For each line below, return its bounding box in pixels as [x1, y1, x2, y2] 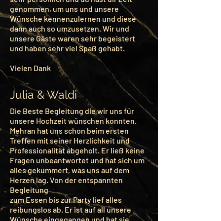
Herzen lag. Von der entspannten [10, 175, 123, 184]
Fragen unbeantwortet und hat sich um [10, 155, 145, 165]
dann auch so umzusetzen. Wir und [10, 24, 129, 33]
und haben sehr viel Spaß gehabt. [10, 43, 125, 53]
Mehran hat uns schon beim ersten [10, 126, 129, 135]
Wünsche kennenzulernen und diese [10, 14, 136, 23]
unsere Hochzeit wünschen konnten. [10, 116, 137, 125]
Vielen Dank [10, 63, 51, 73]
